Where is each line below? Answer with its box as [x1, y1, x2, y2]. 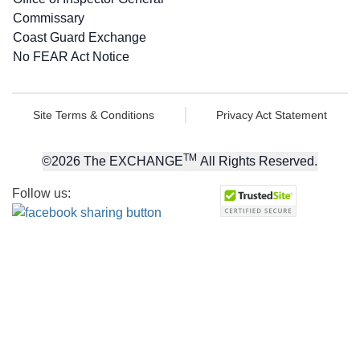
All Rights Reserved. [200, 154, 318, 168]
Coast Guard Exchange [13, 31, 146, 44]
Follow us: [12, 186, 71, 200]
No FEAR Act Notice [13, 50, 129, 63]
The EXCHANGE [80, 154, 184, 168]
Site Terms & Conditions [32, 108, 154, 121]
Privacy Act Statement [216, 108, 328, 121]
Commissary [13, 11, 84, 25]
